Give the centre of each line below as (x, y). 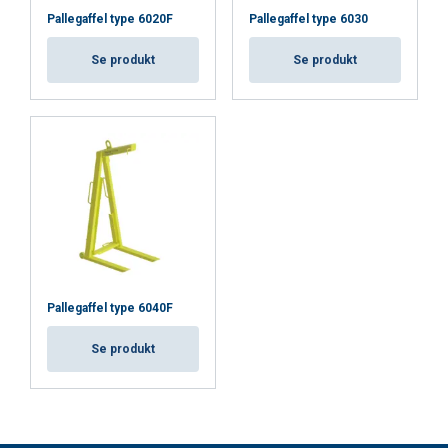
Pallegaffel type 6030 (308, 19)
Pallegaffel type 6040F (110, 308)
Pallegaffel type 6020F (110, 19)
